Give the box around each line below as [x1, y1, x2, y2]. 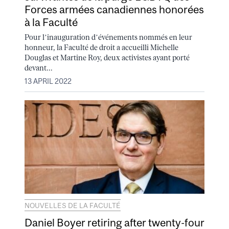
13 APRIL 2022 [25, 77, 72, 86]
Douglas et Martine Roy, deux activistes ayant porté [25, 53, 190, 62]
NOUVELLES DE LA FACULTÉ [25, 201, 121, 210]
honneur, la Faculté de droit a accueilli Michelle [25, 43, 178, 52]
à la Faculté [25, 16, 78, 29]
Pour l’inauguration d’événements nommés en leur [25, 33, 192, 41]
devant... [25, 63, 53, 72]
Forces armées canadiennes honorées [25, 3, 204, 16]
